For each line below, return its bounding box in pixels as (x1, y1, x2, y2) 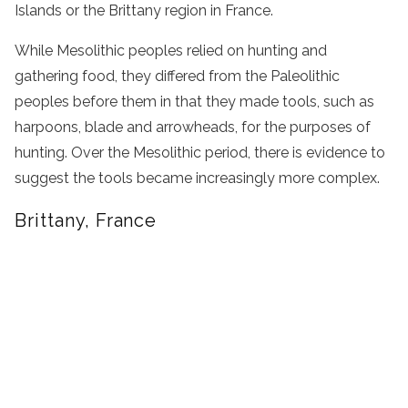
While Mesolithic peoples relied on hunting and (15, 41, 327, 59)
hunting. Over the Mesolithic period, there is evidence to (15, 143, 385, 161)
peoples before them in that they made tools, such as (15, 92, 374, 110)
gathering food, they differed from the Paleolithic (15, 66, 340, 85)
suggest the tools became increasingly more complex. (15, 168, 380, 187)
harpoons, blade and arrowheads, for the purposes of (15, 117, 371, 136)
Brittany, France (15, 209, 158, 231)
